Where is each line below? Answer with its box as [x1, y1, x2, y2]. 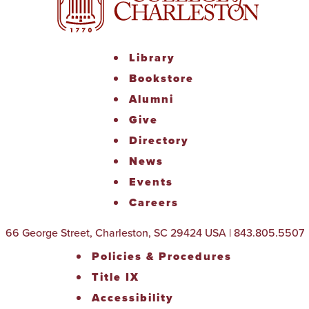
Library [129, 50, 175, 66]
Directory [129, 132, 189, 148]
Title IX [91, 269, 139, 285]
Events [129, 174, 173, 190]
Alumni [129, 91, 174, 107]
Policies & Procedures [91, 248, 232, 264]
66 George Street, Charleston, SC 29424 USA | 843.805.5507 [5, 225, 304, 240]
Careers [129, 195, 179, 210]
